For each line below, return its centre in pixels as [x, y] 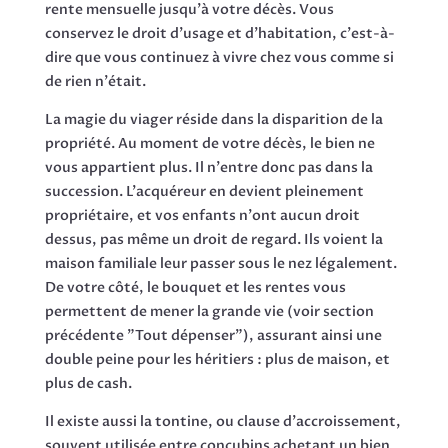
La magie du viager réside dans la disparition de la [213, 119]
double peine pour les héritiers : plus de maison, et [217, 359]
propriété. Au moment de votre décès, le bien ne [209, 143]
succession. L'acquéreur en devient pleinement [204, 191]
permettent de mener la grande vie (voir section [209, 311]
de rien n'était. [95, 81]
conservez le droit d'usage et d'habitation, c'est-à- [219, 33]
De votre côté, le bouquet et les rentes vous [195, 287]
